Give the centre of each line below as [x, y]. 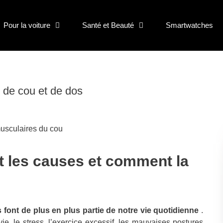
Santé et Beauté [108, 25]
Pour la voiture [27, 25]
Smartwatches [189, 25]
